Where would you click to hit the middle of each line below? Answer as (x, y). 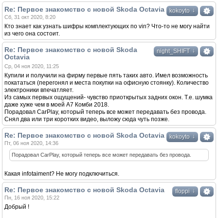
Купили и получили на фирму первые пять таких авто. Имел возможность (106, 75)
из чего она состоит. (32, 34)
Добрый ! (17, 207)
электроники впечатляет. (39, 90)
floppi (182, 191)
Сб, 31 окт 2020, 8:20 (30, 17)
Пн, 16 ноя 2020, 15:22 (32, 198)
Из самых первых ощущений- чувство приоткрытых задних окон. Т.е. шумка (109, 97)
